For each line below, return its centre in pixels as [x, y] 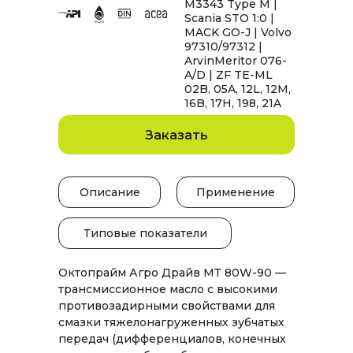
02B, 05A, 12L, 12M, [238, 89]
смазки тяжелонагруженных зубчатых [171, 322]
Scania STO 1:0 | [229, 18]
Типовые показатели [145, 233]
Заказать [176, 135]
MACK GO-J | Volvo [238, 32]
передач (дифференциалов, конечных [172, 339]
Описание [110, 192]
